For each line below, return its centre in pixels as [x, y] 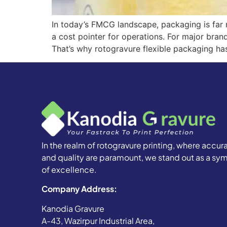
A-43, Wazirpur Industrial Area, [98, 220]
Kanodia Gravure [73, 208]
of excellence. [69, 169]
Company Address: [79, 189]
